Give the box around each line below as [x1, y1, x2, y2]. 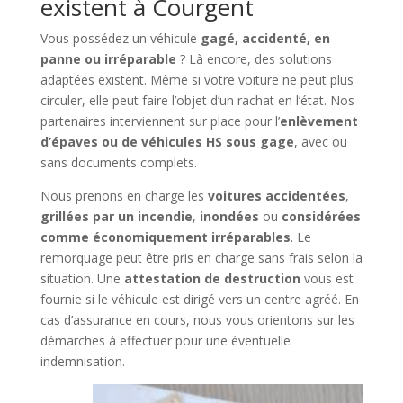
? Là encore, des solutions [175, 49, 332, 67]
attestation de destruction [123, 269, 300, 287]
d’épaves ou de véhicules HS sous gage [40, 132, 294, 150]
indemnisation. [40, 352, 125, 370]
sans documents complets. [40, 153, 197, 171]
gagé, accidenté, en [200, 29, 330, 47]
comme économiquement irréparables [40, 228, 291, 246]
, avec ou [293, 132, 347, 150]
